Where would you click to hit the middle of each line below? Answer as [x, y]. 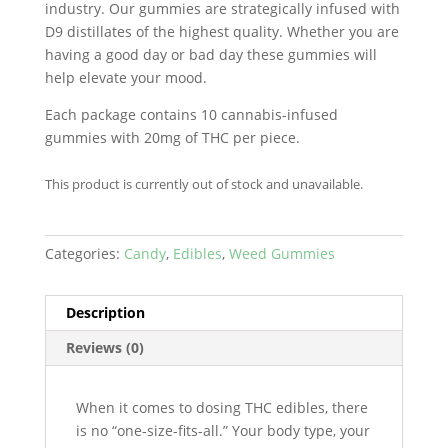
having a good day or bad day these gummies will [210, 55]
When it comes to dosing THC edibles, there [221, 408]
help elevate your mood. [125, 78]
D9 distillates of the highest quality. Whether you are [221, 32]
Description [105, 313]
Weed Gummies [281, 254]
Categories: [84, 254]
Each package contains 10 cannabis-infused [191, 115]
